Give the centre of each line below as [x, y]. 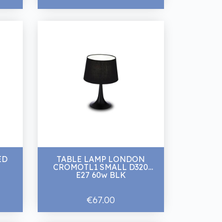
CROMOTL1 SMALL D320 [91, 167]
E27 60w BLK [101, 175]
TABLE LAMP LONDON [101, 159]
